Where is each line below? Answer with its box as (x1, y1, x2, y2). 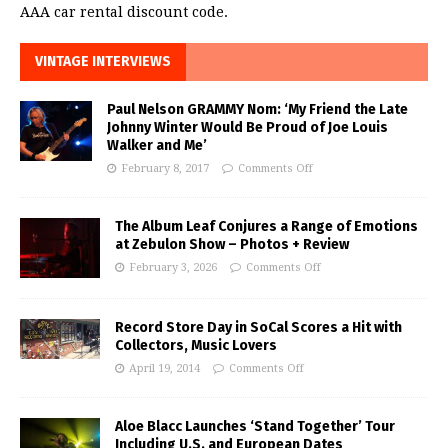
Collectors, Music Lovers (115, 337, 277, 355)
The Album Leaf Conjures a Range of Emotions (115, 218, 418, 236)
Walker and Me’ (107, 137, 207, 155)
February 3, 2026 (129, 261, 217, 275)
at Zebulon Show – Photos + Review (115, 236, 349, 254)
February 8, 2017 (121, 162, 209, 176)
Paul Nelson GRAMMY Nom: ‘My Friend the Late (107, 101, 408, 119)
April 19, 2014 (129, 362, 200, 376)
